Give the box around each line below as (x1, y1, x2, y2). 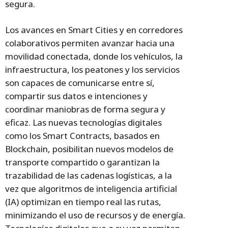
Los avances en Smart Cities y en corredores (5, 24, 183, 36)
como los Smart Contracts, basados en (5, 130, 160, 142)
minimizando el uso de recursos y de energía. (5, 209, 185, 221)
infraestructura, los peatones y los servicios (5, 64, 180, 76)
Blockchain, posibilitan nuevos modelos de (5, 143, 174, 155)
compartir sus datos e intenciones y (5, 90, 148, 102)
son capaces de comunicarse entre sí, (5, 77, 155, 89)
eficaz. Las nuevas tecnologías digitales (5, 117, 162, 129)
